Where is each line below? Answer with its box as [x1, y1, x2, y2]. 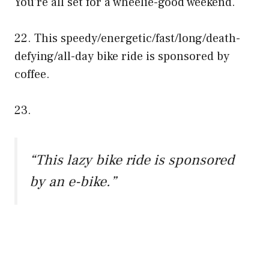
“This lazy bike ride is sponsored [29, 150, 234, 169]
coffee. [14, 66, 50, 82]
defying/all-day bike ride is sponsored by [14, 48, 229, 64]
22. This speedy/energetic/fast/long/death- [14, 30, 240, 46]
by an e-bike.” [29, 172, 116, 191]
